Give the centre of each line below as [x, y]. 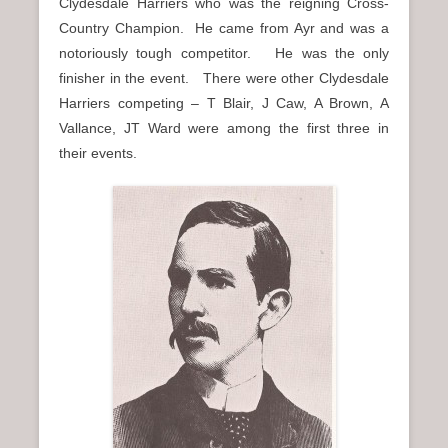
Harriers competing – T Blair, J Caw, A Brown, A [224, 103]
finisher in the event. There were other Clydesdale [224, 78]
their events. [98, 153]
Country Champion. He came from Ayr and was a [224, 28]
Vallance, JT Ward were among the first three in [224, 128]
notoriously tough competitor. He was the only [224, 53]
